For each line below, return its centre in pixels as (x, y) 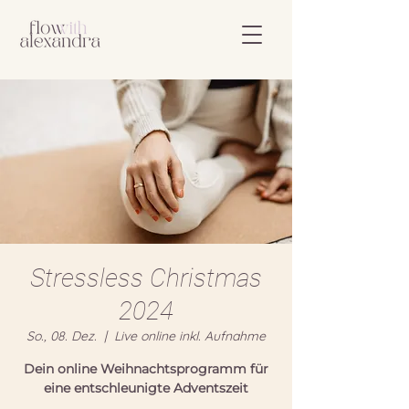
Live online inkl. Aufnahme (190, 336)
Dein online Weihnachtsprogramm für (146, 369)
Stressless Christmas (146, 278)
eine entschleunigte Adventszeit (146, 388)
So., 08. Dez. (62, 336)
